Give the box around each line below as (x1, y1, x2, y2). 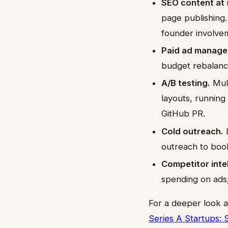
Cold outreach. (161, 126, 224, 136)
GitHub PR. (161, 108, 206, 119)
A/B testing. (161, 78, 211, 89)
